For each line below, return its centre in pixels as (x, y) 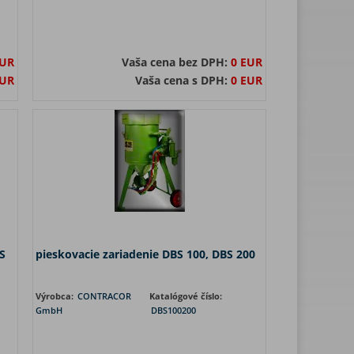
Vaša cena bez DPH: (176, 62)
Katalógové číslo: (186, 296)
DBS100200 (173, 310)
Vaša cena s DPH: (183, 80)
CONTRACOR (104, 296)
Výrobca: (56, 296)
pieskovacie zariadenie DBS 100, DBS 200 (145, 254)
